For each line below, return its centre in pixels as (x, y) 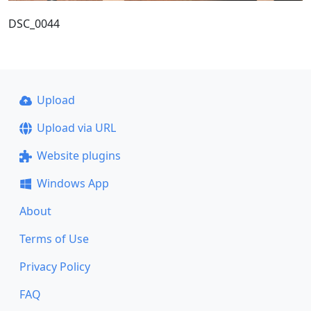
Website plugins (78, 155)
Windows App (73, 183)
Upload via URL (76, 128)
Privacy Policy (55, 267)
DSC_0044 (34, 23)
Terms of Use (54, 239)
